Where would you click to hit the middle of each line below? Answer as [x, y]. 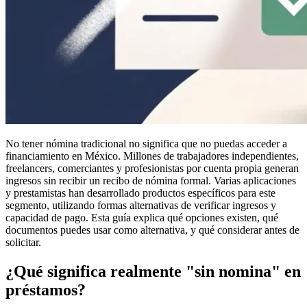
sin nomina [233, 271]
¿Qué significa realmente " [100, 271]
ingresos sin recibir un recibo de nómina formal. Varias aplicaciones [151, 180]
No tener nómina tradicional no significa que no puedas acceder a [146, 143]
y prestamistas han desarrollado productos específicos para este [140, 193]
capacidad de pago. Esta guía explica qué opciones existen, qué [142, 217]
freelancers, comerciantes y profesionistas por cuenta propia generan [152, 168]
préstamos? [46, 290]
